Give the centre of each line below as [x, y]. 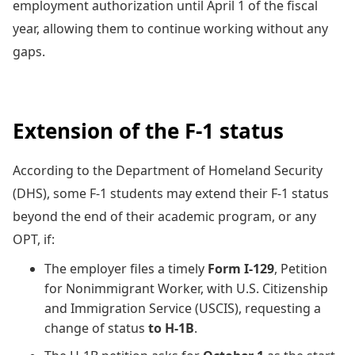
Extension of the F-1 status [148, 130]
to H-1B [171, 328]
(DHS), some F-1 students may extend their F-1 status [171, 193]
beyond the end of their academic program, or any [164, 216]
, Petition [301, 268]
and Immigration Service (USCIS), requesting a [183, 308]
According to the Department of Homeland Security [168, 170]
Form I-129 [241, 268]
